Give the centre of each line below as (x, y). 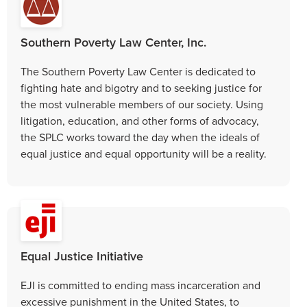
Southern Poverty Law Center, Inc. (113, 42)
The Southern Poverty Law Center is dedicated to (138, 71)
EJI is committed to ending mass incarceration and (140, 285)
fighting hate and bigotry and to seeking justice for (141, 87)
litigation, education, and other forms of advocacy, (140, 120)
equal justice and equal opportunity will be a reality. (144, 153)
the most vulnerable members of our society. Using (142, 104)
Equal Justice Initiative (82, 256)
